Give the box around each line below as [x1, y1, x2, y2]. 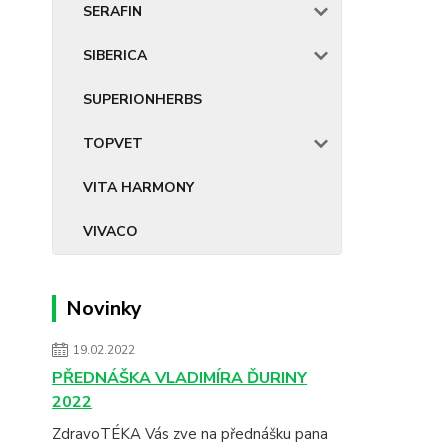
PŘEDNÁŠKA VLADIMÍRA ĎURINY [52, 367, 307, 389]
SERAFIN [83, 2, 142, 21]
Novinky [66, 295, 142, 322]
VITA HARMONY [83, 178, 194, 197]
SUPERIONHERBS [83, 90, 202, 109]
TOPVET [83, 134, 143, 153]
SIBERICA [83, 46, 147, 65]
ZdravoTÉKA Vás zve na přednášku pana [52, 424, 328, 444]
